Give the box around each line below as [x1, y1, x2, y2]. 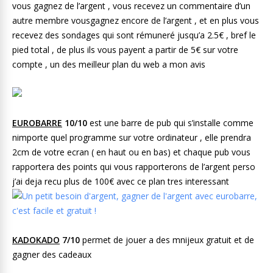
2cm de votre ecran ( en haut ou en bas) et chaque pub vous [12, 146, 250, 158]
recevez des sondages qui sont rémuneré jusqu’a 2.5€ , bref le [12, 29, 256, 41]
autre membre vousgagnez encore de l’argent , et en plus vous [12, 14, 259, 26]
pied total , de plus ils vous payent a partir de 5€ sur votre [12, 43, 238, 55]
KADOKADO [12, 233, 60, 246]
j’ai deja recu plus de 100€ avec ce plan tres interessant [12, 175, 229, 187]
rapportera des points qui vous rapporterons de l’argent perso [12, 160, 255, 172]
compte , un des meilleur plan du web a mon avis [12, 58, 205, 70]
